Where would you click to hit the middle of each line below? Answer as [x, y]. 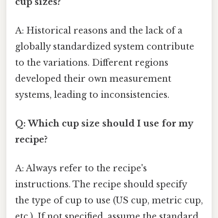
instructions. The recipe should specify [101, 185]
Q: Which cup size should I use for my [104, 124]
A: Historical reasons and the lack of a [99, 30]
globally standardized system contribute [105, 46]
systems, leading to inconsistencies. [92, 95]
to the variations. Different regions [92, 63]
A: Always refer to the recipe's [81, 169]
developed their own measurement [93, 79]
